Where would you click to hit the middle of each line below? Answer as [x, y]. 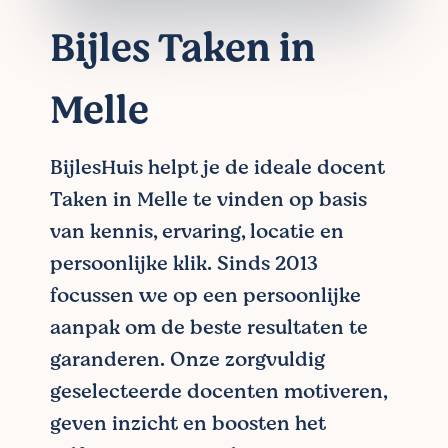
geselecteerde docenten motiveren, [218, 391]
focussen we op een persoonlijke [205, 295]
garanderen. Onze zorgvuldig [187, 359]
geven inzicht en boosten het [188, 423]
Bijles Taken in [183, 48]
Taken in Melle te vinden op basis [208, 199]
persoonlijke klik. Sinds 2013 [184, 263]
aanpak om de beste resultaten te [209, 327]
